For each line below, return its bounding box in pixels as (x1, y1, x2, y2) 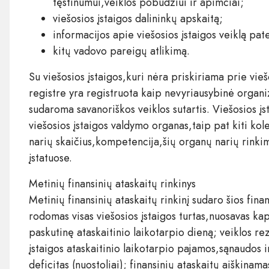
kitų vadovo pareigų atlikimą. (52, 43, 190, 59)
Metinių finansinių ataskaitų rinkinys (28, 175, 196, 192)
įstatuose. (28, 150, 72, 166)
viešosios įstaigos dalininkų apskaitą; (52, 10, 223, 26)
